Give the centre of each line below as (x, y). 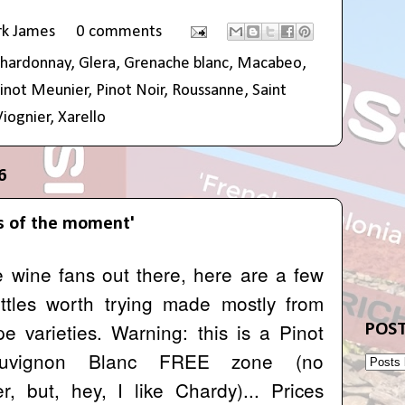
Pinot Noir (130, 91)
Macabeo (269, 64)
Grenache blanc (176, 64)
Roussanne (208, 91)
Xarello (82, 118)
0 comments (118, 33)
